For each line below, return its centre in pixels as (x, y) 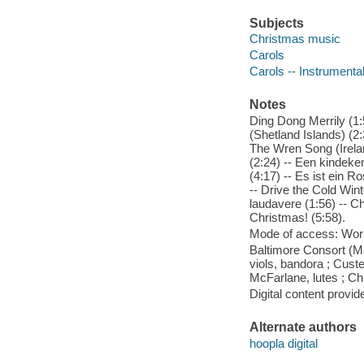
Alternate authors (303, 327)
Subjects (276, 23)
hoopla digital (283, 343)
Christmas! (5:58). (297, 217)
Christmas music (295, 39)
